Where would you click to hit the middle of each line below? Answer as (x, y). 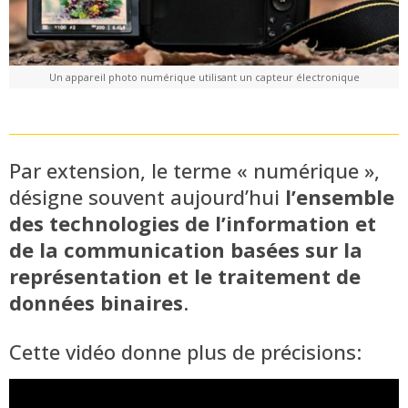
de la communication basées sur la (186, 249)
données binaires (96, 302)
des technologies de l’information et (193, 223)
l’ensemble (340, 196)
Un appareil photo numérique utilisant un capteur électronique (204, 76)
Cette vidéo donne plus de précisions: (185, 351)
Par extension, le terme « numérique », (194, 170)
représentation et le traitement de (185, 275)
